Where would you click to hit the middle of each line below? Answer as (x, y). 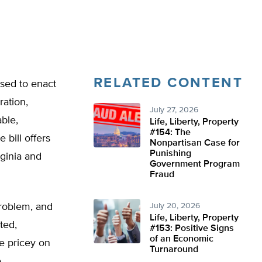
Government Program (195, 164)
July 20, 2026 (175, 206)
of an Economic (182, 239)
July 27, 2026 (174, 110)
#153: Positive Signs (192, 229)
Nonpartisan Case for (195, 143)
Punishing (170, 154)
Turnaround (174, 250)
